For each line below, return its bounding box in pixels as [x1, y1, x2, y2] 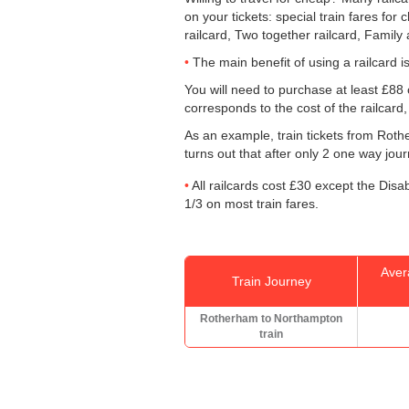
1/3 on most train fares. [184, 195, 319, 211]
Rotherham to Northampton [200, 311, 342, 325]
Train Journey [231, 273, 311, 288]
